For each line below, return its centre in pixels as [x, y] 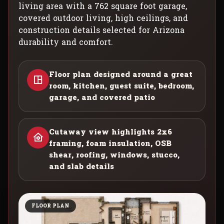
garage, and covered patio [102, 97]
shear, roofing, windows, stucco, [114, 155]
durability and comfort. [66, 42]
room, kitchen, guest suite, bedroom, [121, 86]
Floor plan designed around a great [121, 74]
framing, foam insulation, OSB [110, 143]
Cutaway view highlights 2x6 [110, 132]
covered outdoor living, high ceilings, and [103, 18]
